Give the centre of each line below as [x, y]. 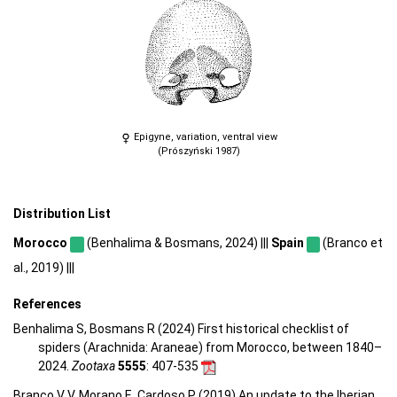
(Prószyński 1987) [198, 152]
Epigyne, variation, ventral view [204, 137]
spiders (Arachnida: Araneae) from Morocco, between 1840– [210, 348]
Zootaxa [93, 366]
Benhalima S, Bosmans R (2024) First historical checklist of [181, 329]
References [47, 304]
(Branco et [352, 242]
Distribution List [62, 214]
